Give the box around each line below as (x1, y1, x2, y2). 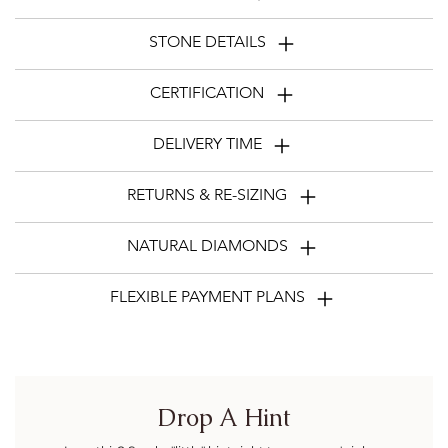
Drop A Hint (157, 402, 291, 434)
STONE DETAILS (148, 32, 266, 52)
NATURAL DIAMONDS (126, 236, 288, 256)
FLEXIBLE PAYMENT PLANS (109, 287, 305, 307)
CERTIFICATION (150, 83, 264, 103)
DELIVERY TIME (152, 134, 262, 154)
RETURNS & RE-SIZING (127, 185, 287, 205)
